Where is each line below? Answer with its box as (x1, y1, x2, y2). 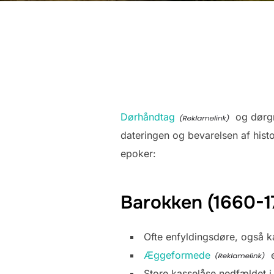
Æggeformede (144, 248, 210, 261)
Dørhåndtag (120, 111, 175, 123)
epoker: (120, 147, 156, 160)
